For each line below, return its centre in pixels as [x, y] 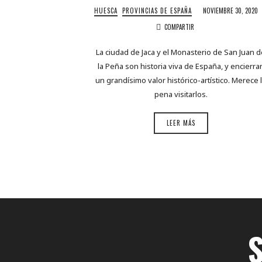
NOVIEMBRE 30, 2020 [231, 11]
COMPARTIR [180, 27]
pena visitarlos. [181, 94]
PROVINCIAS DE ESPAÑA [157, 11]
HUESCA [106, 11]
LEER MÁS [181, 123]
